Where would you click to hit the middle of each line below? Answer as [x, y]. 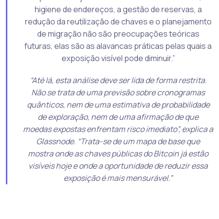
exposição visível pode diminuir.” [118, 58]
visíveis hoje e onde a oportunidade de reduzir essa [118, 165]
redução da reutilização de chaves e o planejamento [118, 21]
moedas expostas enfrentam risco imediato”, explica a [118, 129]
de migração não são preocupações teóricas [118, 33]
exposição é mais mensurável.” [118, 178]
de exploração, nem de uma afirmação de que [118, 117]
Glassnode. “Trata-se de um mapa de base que [118, 141]
